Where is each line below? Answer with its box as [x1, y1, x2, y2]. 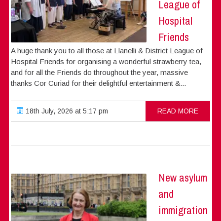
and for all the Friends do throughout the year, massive [11, 68, 188, 76]
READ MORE [157, 107, 198, 115]
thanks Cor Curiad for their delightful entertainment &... [11, 78, 186, 87]
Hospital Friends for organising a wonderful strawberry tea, [11, 57, 202, 66]
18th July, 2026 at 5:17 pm [24, 107, 109, 115]
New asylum [158, 170, 208, 185]
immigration [158, 202, 208, 218]
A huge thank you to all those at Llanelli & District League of [11, 46, 203, 55]
